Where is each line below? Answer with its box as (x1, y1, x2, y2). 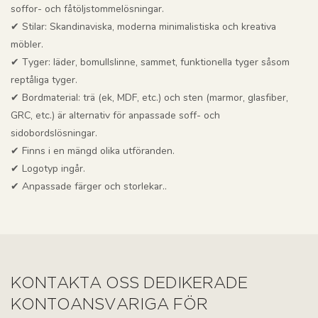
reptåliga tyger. (11, 73, 77, 87)
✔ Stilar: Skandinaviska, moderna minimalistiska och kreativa (11, 20, 276, 34)
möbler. (11, 38, 43, 52)
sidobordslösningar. (11, 126, 97, 141)
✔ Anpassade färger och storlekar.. (11, 180, 167, 194)
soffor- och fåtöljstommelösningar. (11, 2, 164, 16)
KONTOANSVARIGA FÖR (11, 298, 208, 313)
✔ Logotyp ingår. (11, 162, 85, 176)
